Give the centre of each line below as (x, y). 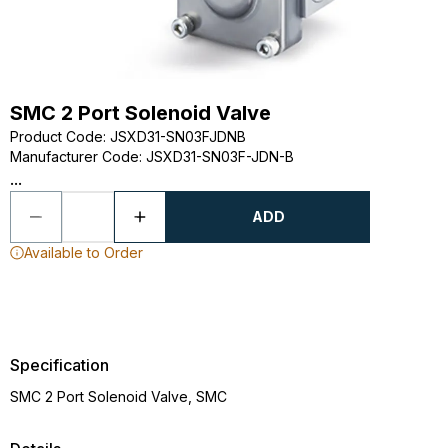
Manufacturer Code (74, 156)
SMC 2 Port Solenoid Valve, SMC (118, 396)
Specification (59, 365)
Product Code (56, 136)
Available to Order (83, 252)
